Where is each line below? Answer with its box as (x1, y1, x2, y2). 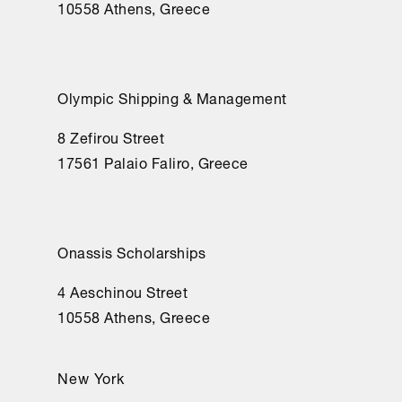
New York (57, 363, 125, 391)
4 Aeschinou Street (57, 277, 188, 305)
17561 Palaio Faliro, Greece (57, 148, 249, 176)
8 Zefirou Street (57, 123, 164, 151)
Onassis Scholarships (57, 238, 205, 266)
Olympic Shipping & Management (57, 83, 287, 111)
